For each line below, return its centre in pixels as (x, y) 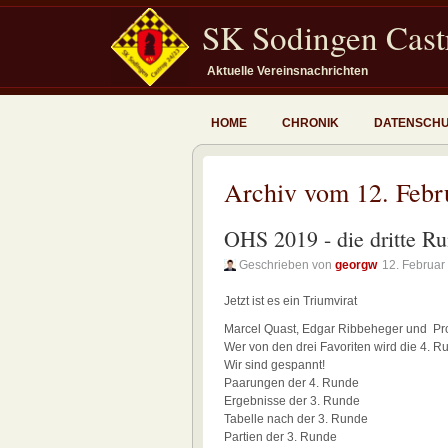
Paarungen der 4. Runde (291, 383)
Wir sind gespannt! (274, 365)
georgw (356, 265)
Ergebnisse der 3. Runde (292, 401)
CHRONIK (310, 123)
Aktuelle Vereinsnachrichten (287, 71)
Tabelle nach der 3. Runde (296, 419)
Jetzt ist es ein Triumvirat (290, 301)
